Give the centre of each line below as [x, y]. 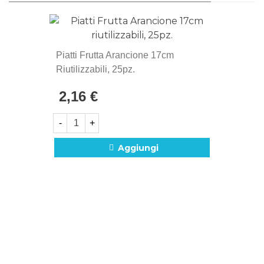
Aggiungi [138, 148]
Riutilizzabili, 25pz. [95, 70]
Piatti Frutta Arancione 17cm [115, 55]
